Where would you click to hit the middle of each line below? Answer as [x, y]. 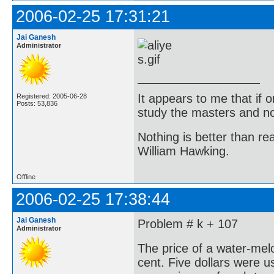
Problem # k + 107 [188, 224]
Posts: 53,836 [37, 103]
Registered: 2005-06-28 [52, 96]
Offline [26, 177]
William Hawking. [183, 151]
